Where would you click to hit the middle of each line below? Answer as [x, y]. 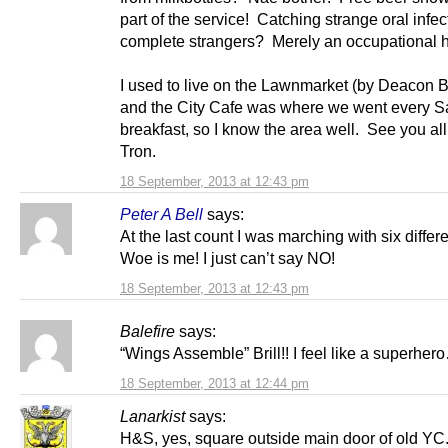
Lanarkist [152, 416]
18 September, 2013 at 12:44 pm [214, 384]
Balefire [147, 331]
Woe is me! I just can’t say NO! [227, 258]
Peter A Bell [161, 214]
